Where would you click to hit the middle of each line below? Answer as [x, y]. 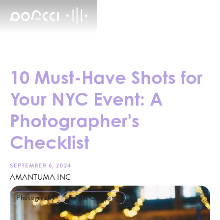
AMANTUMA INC [40, 177]
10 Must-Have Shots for [106, 77]
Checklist [50, 142]
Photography [36, 198]
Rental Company [94, 198]
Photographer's [75, 121]
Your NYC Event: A [86, 99]
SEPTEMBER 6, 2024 [41, 165]
